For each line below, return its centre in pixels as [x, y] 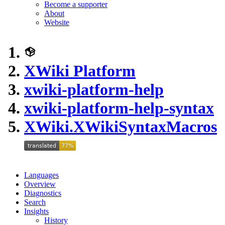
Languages [41, 175]
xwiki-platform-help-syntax [119, 108]
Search [35, 202]
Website [57, 22]
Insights [36, 211]
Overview [40, 184]
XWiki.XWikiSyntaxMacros [121, 127]
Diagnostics [43, 193]
